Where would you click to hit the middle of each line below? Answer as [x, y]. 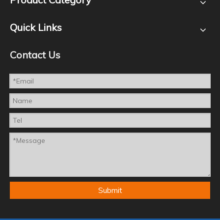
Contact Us [35, 55]
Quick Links [36, 27]
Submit [110, 190]
